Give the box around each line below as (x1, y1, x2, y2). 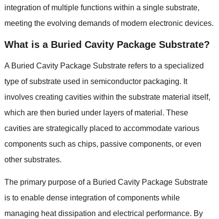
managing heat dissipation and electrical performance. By (4, 209, 203, 218)
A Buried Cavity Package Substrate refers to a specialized (4, 62, 204, 70)
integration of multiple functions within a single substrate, (4, 3, 199, 12)
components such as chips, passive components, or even (4, 140, 201, 149)
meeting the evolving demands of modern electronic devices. (4, 19, 214, 28)
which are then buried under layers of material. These (4, 109, 188, 117)
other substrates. (4, 155, 62, 164)
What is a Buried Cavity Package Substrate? (4, 39, 210, 50)
